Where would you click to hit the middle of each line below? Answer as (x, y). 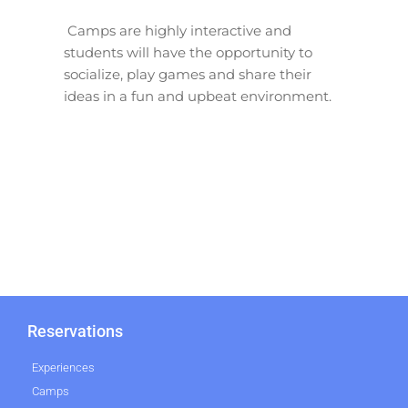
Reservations (75, 331)
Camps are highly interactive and (179, 30)
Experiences (63, 368)
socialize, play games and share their (188, 74)
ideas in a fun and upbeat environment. (198, 96)
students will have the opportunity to (188, 52)
